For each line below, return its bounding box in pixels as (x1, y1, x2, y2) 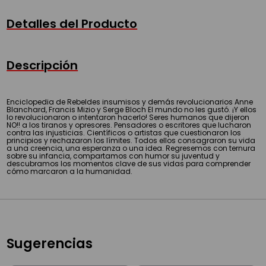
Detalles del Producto (7, 15, 138, 32)
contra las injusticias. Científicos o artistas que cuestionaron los (7, 127, 242, 138)
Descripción (7, 56, 78, 74)
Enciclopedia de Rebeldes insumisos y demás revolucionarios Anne (7, 96, 254, 107)
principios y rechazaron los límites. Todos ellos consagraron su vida (7, 135, 256, 145)
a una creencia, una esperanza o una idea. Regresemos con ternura (7, 142, 256, 153)
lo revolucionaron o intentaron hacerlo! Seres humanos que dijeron (7, 112, 250, 122)
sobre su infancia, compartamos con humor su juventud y (7, 150, 220, 161)
